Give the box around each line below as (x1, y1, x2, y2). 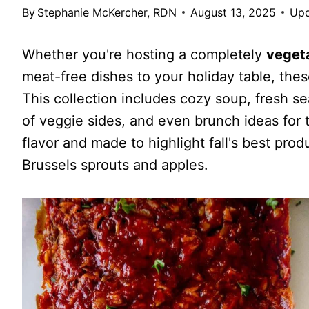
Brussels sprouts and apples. (21, 156, 208, 173)
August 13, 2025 (190, 5, 276, 19)
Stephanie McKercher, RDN (37, 5, 177, 19)
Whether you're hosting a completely (21, 46, 266, 63)
